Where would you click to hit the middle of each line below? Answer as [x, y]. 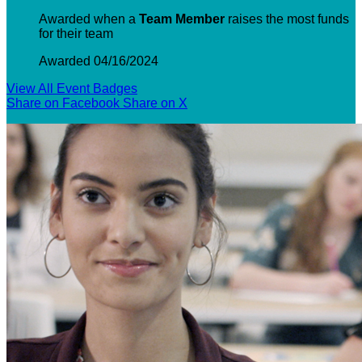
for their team [76, 33]
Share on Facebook [63, 103]
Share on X [155, 103]
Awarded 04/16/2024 [99, 61]
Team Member [182, 19]
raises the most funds [287, 19]
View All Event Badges [72, 88]
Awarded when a [89, 19]
